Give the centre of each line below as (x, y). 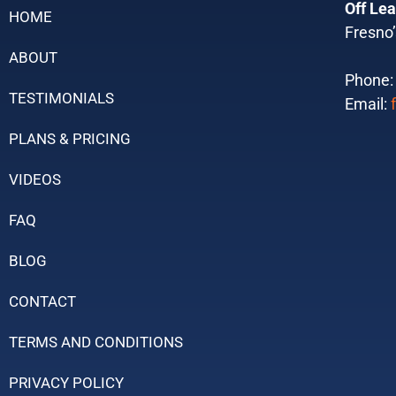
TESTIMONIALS (61, 98)
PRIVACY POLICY (66, 382)
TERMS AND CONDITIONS (96, 342)
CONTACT (42, 301)
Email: (367, 103)
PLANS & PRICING (70, 138)
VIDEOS (35, 179)
